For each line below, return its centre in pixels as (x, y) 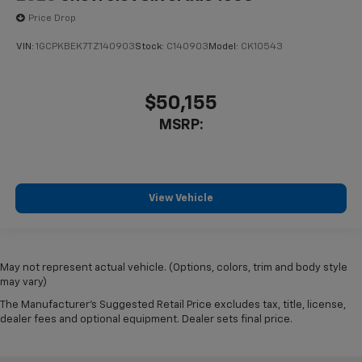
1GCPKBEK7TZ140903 (85, 47)
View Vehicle (181, 199)
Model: (225, 47)
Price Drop (52, 18)
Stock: (151, 47)
